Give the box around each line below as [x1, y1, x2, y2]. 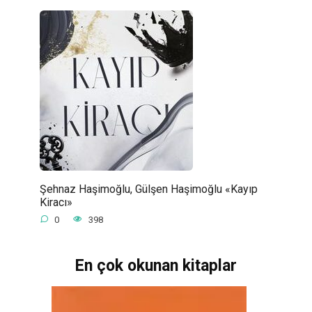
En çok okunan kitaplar [75, 256, 237, 276]
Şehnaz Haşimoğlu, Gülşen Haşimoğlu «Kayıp [39, 182, 258, 196]
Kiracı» [39, 195, 72, 209]
